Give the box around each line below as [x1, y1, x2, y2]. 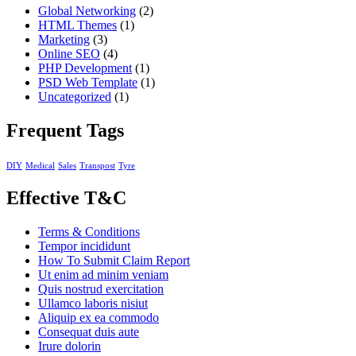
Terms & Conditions [38, 224, 140, 238]
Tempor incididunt [38, 238, 130, 253]
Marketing [38, 33, 90, 47]
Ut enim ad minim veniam [38, 267, 168, 281]
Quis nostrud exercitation [38, 281, 164, 296]
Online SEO [38, 47, 100, 61]
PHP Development [38, 61, 132, 75]
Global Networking [38, 4, 136, 18]
